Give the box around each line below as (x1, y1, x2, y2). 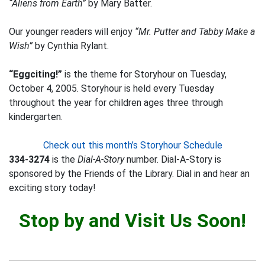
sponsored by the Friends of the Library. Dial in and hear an (9, 168, 250, 179)
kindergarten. (9, 111, 63, 122)
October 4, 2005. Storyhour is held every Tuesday (9, 83, 214, 94)
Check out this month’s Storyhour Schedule (43, 140, 222, 151)
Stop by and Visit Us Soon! (19, 209, 246, 232)
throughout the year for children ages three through (9, 97, 223, 108)
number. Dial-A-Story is (124, 154, 221, 165)
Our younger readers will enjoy (9, 26, 135, 37)
